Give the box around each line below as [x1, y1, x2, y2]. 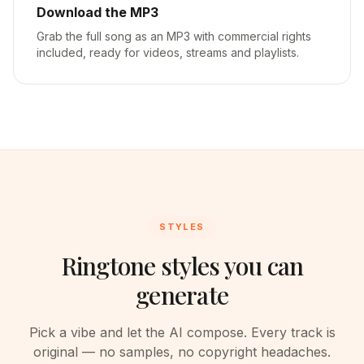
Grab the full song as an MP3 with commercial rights [37, 29, 311, 43]
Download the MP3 [37, 4, 158, 20]
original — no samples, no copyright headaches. [33, 344, 331, 360]
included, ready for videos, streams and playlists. [37, 45, 299, 59]
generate [136, 279, 228, 311]
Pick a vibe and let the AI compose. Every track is [28, 324, 336, 340]
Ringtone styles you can [60, 249, 304, 282]
